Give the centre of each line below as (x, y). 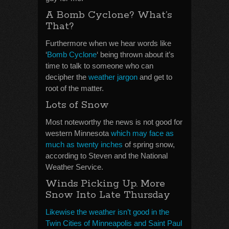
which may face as (142, 133)
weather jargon (113, 77)
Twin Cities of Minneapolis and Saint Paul (114, 223)
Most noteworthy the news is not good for (114, 122)
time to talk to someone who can (99, 66)
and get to (155, 77)
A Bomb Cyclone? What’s (109, 15)
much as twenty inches (84, 144)
